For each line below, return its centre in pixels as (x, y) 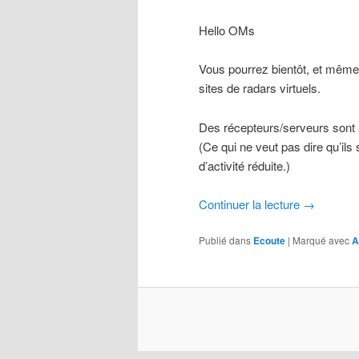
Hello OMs (227, 30)
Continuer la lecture (251, 204)
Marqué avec (321, 240)
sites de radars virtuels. (260, 88)
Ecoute (269, 241)
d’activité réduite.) (244, 165)
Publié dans (225, 240)
